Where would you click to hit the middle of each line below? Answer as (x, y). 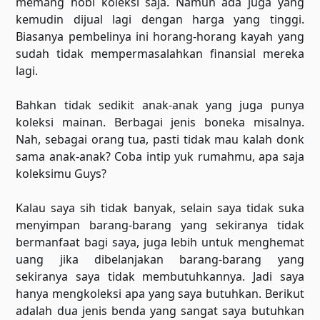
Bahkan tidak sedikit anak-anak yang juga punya (160, 105)
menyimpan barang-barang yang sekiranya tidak (160, 225)
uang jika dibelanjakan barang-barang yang (160, 259)
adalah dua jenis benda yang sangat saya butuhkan (160, 311)
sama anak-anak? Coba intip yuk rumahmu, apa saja (160, 156)
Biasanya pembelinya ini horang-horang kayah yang (160, 36)
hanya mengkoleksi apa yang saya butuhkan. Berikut (160, 294)
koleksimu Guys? (61, 174)
